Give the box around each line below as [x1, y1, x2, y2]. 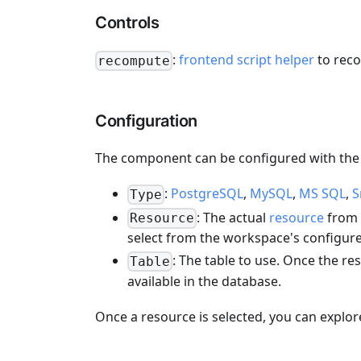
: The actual [197, 208, 270, 226]
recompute [98, 52, 171, 68]
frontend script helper [179, 51, 315, 69]
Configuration [95, 110, 197, 131]
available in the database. [127, 272, 281, 291]
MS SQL [299, 184, 346, 202]
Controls [95, 13, 159, 33]
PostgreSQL [171, 184, 244, 202]
